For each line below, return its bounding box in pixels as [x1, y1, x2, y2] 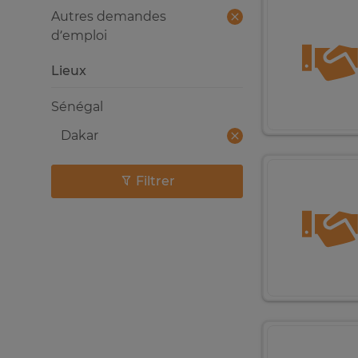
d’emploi [51, 28, 107, 43]
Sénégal [51, 99, 103, 114]
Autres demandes [51, 9, 166, 24]
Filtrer [135, 173, 175, 189]
